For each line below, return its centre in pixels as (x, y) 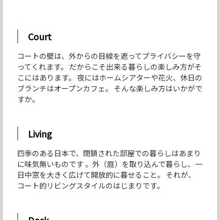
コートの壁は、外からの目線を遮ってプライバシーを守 (109, 56)
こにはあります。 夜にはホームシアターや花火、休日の (110, 78)
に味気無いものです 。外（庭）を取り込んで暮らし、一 (110, 164)
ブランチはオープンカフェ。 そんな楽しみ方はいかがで (110, 88)
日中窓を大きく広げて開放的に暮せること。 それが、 (107, 175)
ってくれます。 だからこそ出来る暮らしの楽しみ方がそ (110, 67)
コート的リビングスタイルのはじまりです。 (91, 186)
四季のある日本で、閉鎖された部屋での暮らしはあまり (109, 153)
